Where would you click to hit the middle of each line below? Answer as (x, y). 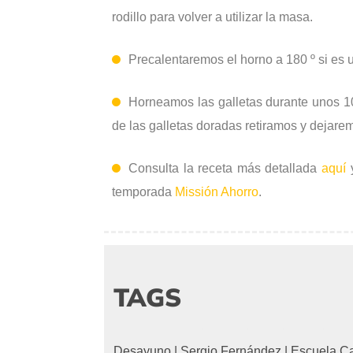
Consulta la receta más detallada (225, 168)
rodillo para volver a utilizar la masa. (212, 17)
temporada (143, 191)
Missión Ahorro (217, 191)
